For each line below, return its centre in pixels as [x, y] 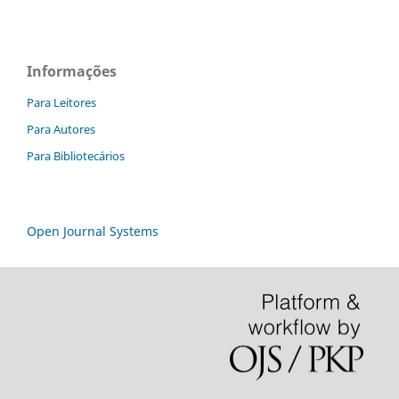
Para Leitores [61, 102]
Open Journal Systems [93, 231]
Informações [72, 71]
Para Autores [61, 129]
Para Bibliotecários [76, 155]
